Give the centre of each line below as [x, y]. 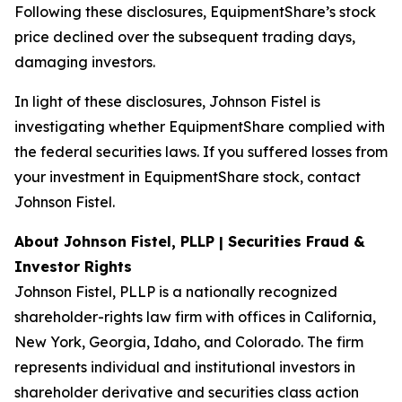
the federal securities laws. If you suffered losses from [201, 152]
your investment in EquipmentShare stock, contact [188, 177]
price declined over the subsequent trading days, [185, 37]
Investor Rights [73, 267]
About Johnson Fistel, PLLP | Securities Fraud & [190, 241]
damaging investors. [85, 62]
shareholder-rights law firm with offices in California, [195, 317]
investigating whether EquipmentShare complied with [200, 127]
